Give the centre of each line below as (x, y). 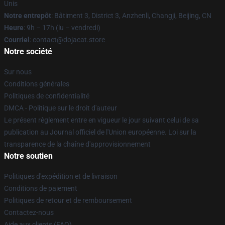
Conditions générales (37, 84)
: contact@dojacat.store (67, 40)
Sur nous (18, 72)
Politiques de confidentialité (47, 96)
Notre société (28, 51)
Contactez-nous (29, 212)
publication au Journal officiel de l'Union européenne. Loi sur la (100, 132)
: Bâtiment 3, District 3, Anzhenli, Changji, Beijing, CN (131, 16)
